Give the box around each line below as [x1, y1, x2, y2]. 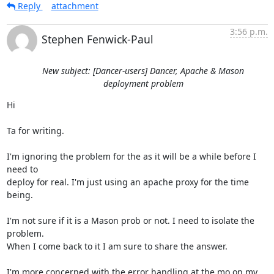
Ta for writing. [6, 125, 64, 136]
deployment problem [103, 78, 183, 89]
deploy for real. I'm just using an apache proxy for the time [6, 176, 249, 188]
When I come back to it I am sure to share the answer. [6, 240, 228, 252]
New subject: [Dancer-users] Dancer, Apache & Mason [42, 65, 244, 76]
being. [6, 189, 33, 201]
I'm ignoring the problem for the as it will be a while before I [6, 150, 256, 162]
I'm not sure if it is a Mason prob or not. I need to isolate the [6, 215, 254, 226]
